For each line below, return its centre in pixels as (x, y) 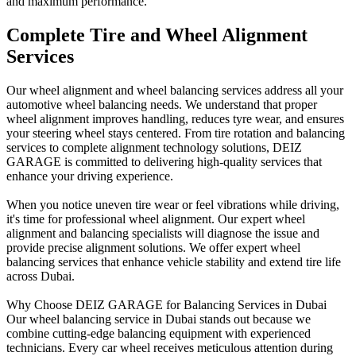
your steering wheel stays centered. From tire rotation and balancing (176, 133)
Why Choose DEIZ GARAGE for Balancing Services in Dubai (166, 305)
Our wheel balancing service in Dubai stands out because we (159, 319)
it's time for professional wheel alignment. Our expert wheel (156, 219)
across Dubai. (41, 277)
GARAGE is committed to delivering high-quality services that (164, 162)
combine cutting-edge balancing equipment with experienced (159, 334)
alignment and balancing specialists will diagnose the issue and (163, 234)
